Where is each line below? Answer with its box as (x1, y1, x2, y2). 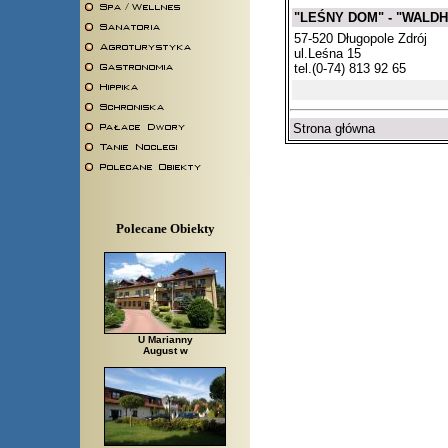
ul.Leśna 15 (294, 46, 361, 62)
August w (142, 345, 188, 357)
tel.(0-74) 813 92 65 (294, 61, 406, 77)
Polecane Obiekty (115, 221, 215, 237)
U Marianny (137, 334, 193, 346)
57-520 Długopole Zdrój (294, 31, 427, 47)
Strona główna (293, 120, 375, 136)
